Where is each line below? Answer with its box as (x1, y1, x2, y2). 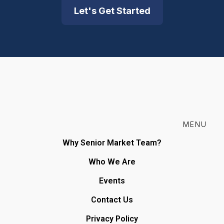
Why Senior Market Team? (62, 137, 161, 147)
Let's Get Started (73, 4, 150, 16)
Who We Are (88, 156, 135, 166)
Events (99, 175, 125, 185)
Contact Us (91, 194, 133, 204)
